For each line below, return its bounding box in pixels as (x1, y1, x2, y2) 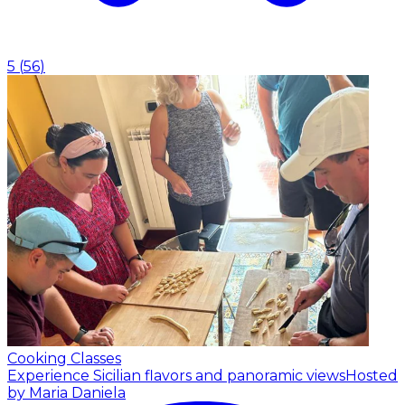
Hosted (345, 367, 398, 385)
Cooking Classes (7, 350, 121, 368)
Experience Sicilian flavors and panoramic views (7, 367, 345, 385)
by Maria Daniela (7, 384, 126, 402)
